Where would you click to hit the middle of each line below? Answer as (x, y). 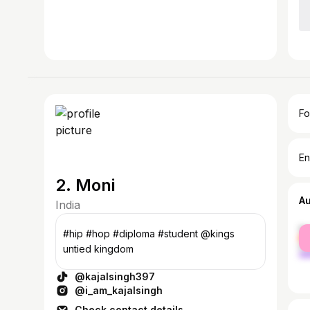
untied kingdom (98, 249)
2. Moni (85, 185)
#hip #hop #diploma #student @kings (132, 234)
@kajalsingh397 (115, 276)
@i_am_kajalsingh (119, 290)
